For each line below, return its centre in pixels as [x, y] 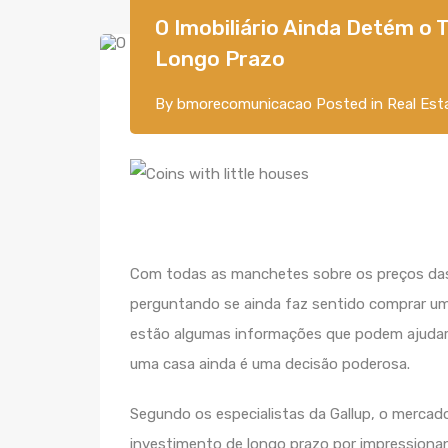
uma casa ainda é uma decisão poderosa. [270, 364]
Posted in [349, 104]
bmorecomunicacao [244, 104]
